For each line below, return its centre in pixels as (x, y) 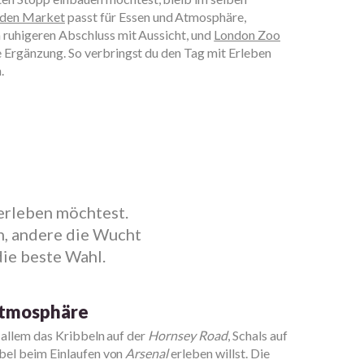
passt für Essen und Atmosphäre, (156, 17)
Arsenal (147, 353)
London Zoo (247, 35)
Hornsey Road (188, 335)
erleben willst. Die (219, 353)
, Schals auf (258, 335)
